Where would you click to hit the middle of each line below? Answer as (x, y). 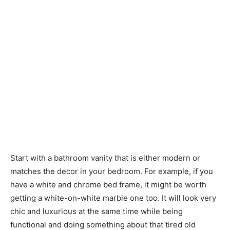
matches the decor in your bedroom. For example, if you (112, 171)
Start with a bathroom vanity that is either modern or (105, 158)
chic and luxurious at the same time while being (97, 211)
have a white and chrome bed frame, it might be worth (108, 184)
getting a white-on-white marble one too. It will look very (113, 198)
